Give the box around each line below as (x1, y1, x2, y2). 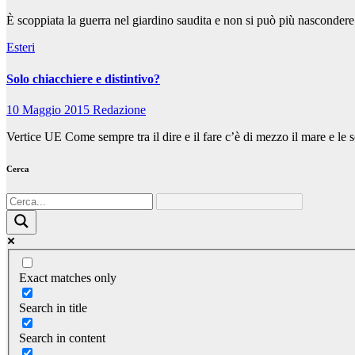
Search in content (19, 330, 105, 345)
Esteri (6, 40, 35, 55)
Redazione (93, 103, 146, 116)
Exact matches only (19, 270, 116, 284)
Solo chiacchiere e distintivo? (6, 71, 160, 86)
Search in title (19, 300, 87, 315)
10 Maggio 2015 (6, 103, 93, 116)
